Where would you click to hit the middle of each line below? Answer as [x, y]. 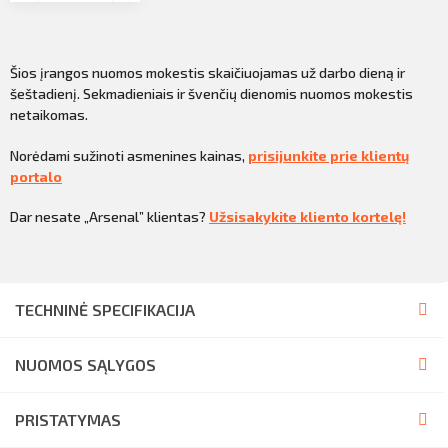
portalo [36, 176]
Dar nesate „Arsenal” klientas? [109, 217]
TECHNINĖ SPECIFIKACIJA [105, 309]
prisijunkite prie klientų [328, 155]
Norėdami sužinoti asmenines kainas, [129, 155]
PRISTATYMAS [68, 419]
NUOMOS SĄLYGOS [85, 364]
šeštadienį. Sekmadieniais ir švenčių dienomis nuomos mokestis [211, 93]
